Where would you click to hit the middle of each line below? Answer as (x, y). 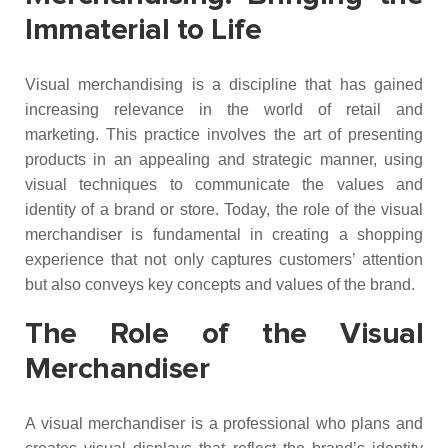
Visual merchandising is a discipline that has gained (224, 84)
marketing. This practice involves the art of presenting (224, 134)
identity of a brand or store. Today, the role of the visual (224, 209)
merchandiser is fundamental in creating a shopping (224, 234)
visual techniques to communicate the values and (224, 184)
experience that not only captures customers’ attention (224, 259)
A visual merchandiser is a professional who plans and (224, 423)
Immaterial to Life (143, 30)
